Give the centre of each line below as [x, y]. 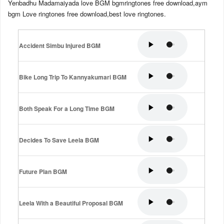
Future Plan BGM [43, 172]
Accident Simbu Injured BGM [60, 46]
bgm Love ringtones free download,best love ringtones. [87, 14]
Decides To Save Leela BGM [59, 140]
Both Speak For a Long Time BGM [67, 109]
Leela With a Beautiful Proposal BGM [71, 203]
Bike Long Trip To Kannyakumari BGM [73, 77]
